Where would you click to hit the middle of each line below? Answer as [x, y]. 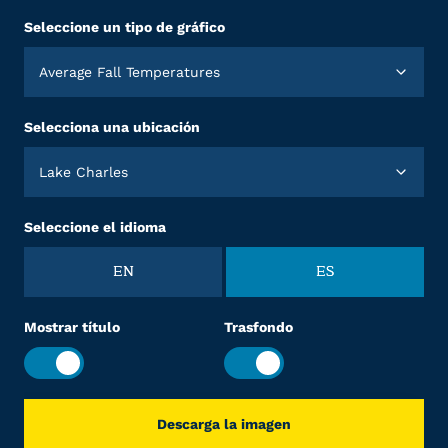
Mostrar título [72, 327]
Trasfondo [258, 327]
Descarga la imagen [224, 424]
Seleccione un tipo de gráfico [124, 27]
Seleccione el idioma [95, 227]
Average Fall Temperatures [134, 72]
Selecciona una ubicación [112, 127]
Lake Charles [87, 172]
